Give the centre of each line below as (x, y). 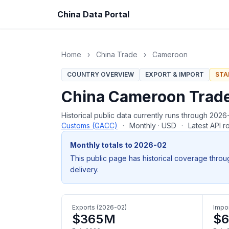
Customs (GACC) (89, 125)
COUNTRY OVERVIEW (100, 74)
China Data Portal (93, 14)
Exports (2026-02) (99, 207)
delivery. (84, 169)
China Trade (117, 54)
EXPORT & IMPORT (175, 74)
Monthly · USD (153, 125)
